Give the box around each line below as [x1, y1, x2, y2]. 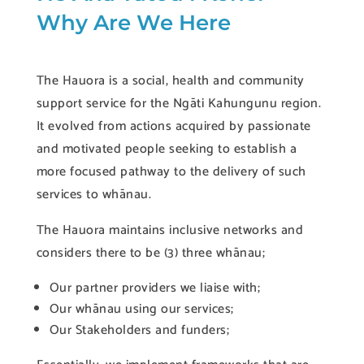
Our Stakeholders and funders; [49, 318, 233, 341]
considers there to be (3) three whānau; [36, 241, 266, 264]
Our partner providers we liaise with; [49, 276, 261, 299]
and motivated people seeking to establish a [36, 137, 297, 160]
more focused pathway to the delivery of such [36, 160, 306, 183]
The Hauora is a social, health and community [36, 69, 305, 92]
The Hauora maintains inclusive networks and [36, 219, 304, 241]
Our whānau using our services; [49, 297, 234, 320]
